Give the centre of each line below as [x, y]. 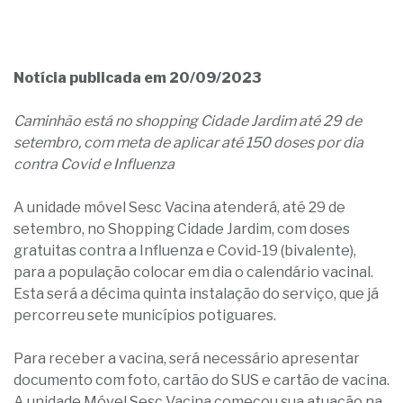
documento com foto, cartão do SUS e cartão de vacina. [201, 380]
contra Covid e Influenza [94, 164]
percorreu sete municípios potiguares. [145, 315]
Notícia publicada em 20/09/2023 [137, 78]
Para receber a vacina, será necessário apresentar [187, 358]
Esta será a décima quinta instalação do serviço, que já [196, 294]
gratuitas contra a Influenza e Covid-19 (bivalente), [185, 251]
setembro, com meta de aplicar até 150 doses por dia [188, 143]
